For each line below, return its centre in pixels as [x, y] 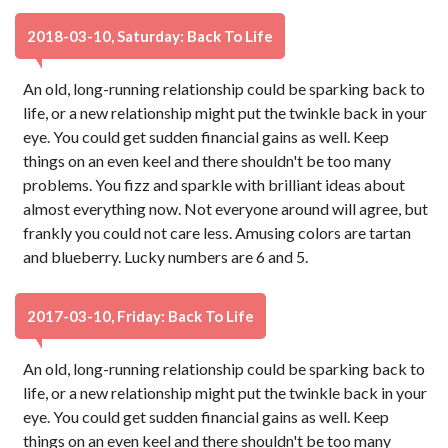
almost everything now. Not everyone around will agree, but [226, 208]
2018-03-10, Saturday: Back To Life [150, 36]
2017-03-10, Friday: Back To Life [140, 316]
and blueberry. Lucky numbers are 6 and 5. [166, 256]
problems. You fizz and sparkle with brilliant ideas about [214, 184]
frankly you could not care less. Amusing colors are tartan [217, 232]
